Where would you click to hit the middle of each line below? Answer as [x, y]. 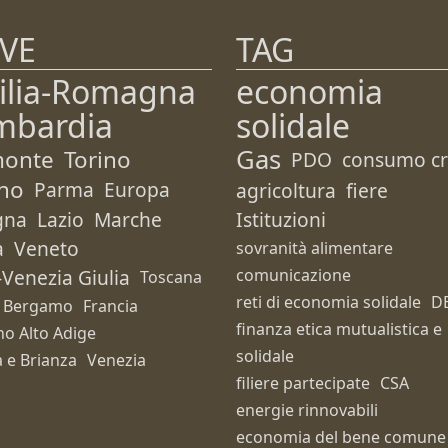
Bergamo [38, 306]
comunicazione [293, 275]
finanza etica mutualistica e [339, 329]
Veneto [46, 248]
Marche [128, 219]
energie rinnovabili [307, 410]
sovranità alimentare [314, 248]
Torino [97, 159]
